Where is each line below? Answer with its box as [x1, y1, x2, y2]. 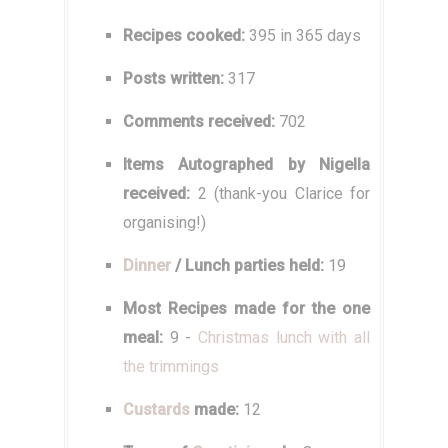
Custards [123, 400, 190, 420]
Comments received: [123, 112, 275, 132]
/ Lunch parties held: [171, 256, 328, 276]
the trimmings [123, 357, 219, 377]
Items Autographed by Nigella [123, 155, 370, 175]
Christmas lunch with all [198, 328, 370, 348]
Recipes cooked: [123, 26, 245, 46]
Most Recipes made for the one [123, 299, 370, 319]
